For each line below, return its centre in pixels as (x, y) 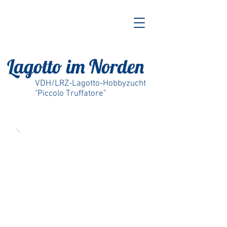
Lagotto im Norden (75, 66)
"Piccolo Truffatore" (70, 94)
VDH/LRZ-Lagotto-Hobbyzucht (90, 84)
